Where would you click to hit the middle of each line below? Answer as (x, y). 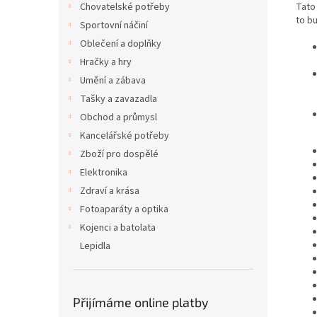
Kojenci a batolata (118, 228)
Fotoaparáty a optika (124, 209)
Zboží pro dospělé (119, 154)
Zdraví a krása (110, 191)
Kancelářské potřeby (125, 136)
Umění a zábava (113, 81)
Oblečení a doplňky (121, 44)
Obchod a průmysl (119, 117)
